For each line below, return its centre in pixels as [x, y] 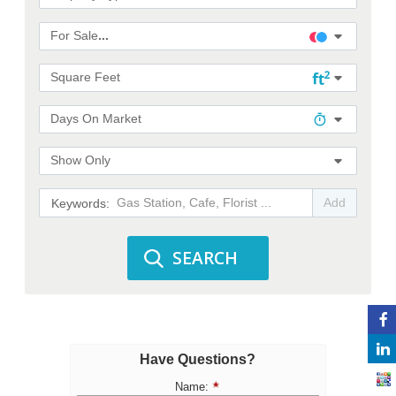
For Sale [75, 36]
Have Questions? [198, 360]
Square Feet [86, 78]
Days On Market [96, 119]
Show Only [81, 161]
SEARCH [205, 258]
